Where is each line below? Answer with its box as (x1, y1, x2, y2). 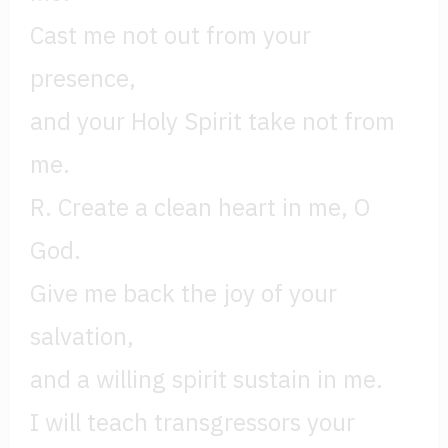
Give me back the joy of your (30, 277, 337, 310)
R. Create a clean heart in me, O (30, 191, 370, 224)
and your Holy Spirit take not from (30, 105, 395, 138)
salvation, (30, 320, 134, 353)
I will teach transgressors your (30, 406, 355, 439)
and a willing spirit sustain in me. (30, 363, 383, 396)
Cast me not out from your (30, 19, 311, 52)
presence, (30, 62, 136, 95)
